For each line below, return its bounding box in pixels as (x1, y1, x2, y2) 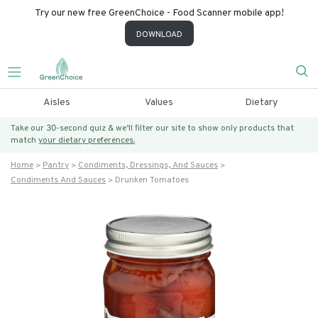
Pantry (43, 160, 69, 171)
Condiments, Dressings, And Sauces (78, 160, 218, 171)
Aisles (43, 97, 70, 109)
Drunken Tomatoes (115, 175, 189, 186)
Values (144, 97, 173, 109)
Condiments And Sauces (11, 175, 106, 186)
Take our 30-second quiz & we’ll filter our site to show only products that (11, 123, 294, 134)
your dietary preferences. (38, 135, 135, 146)
